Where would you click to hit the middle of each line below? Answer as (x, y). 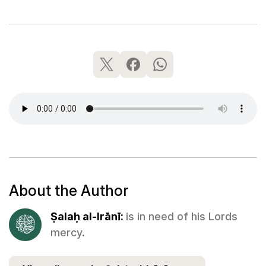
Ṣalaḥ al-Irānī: (88, 217)
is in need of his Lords (182, 217)
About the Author (69, 190)
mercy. (68, 233)
